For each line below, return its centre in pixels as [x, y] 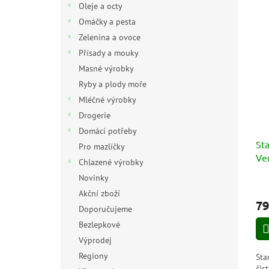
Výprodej [95, 240]
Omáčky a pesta [107, 22]
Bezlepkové [99, 225]
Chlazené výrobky [111, 162]
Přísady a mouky [108, 53]
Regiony [93, 256]
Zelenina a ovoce [109, 37]
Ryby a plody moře [112, 84]
